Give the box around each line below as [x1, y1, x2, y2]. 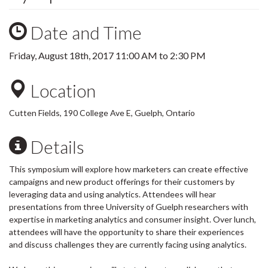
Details [27, 136, 84, 157]
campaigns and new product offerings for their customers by [9, 176, 234, 187]
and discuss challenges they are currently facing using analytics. [9, 239, 246, 249]
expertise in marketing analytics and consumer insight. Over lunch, [9, 214, 256, 224]
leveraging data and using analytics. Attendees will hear [9, 189, 216, 199]
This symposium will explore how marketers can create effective [9, 164, 248, 174]
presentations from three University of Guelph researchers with [9, 202, 248, 212]
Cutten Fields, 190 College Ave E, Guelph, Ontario [9, 108, 197, 118]
